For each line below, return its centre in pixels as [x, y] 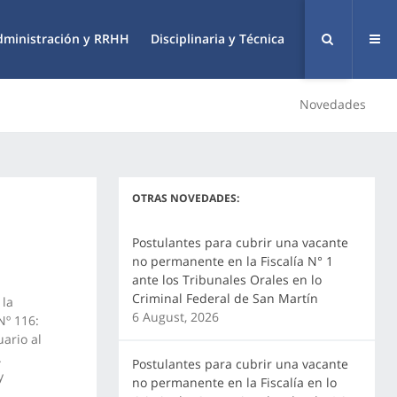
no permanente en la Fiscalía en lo [234, 382]
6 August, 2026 [175, 317]
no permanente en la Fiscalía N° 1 [232, 261]
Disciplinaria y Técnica [218, 39]
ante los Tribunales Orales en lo [226, 280]
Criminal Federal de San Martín [225, 298]
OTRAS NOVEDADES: [185, 198]
